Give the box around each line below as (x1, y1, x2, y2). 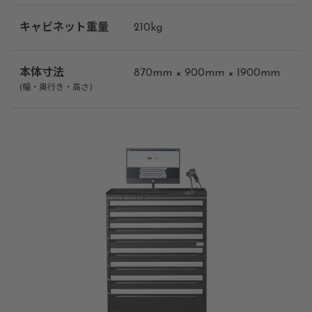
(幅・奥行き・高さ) (19, 83, 93, 92)
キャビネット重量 (19, 22, 109, 33)
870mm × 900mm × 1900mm (133, 67, 280, 79)
